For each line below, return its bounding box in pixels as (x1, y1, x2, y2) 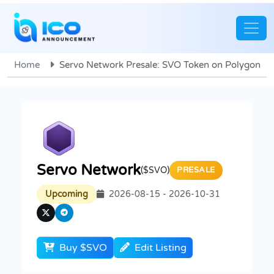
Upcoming (45, 188, 88, 199)
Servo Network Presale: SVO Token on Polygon (59, 59, 261, 70)
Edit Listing (135, 241, 187, 254)
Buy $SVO (57, 241, 107, 254)
